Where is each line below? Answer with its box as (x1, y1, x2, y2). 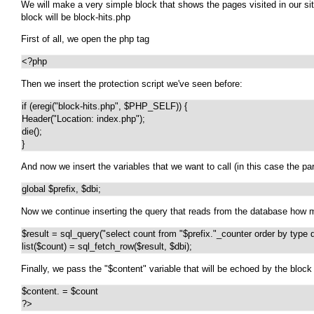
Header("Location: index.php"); (22, 114, 145, 125)
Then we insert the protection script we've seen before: (21, 78, 243, 90)
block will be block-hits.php (21, 12, 130, 23)
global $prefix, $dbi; (22, 184, 101, 195)
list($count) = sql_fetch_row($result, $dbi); (22, 241, 192, 252)
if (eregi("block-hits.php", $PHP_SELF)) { (22, 101, 187, 112)
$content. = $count (22, 286, 98, 297)
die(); (22, 126, 42, 137)
